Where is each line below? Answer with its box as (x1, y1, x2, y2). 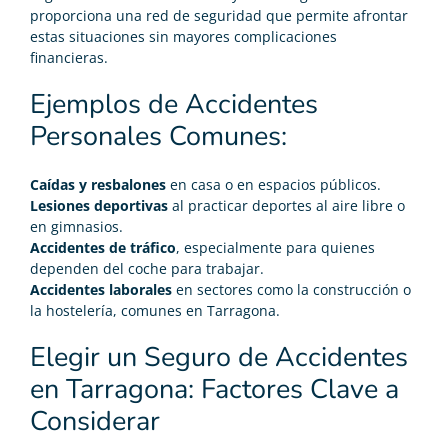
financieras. (30, 47, 108, 67)
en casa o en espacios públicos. (166, 174, 381, 194)
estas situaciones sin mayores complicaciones (30, 26, 337, 46)
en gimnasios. (30, 216, 123, 236)
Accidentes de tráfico (30, 237, 176, 257)
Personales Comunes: (30, 117, 287, 155)
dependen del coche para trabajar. (30, 258, 264, 278)
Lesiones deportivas (30, 195, 168, 215)
